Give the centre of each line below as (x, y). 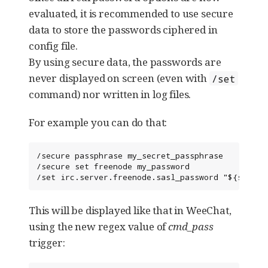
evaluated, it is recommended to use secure (131, 14)
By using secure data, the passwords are (125, 62)
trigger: (47, 243)
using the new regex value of (99, 227)
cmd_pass (191, 227)
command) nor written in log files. (110, 95)
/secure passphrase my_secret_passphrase (130, 156)
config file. (53, 46)
